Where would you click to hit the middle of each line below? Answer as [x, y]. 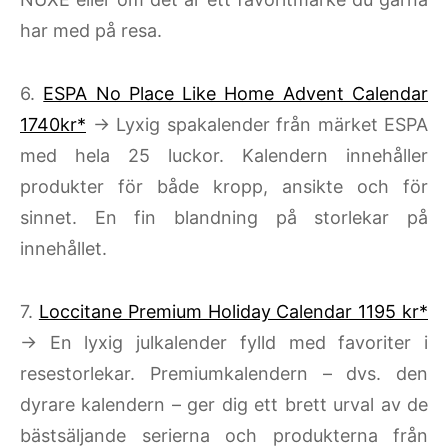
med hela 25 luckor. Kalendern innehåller [224, 156]
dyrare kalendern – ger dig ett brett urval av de [224, 405]
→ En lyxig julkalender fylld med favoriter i [224, 343]
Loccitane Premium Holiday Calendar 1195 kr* [233, 312]
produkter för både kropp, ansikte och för [224, 187]
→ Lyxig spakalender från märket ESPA [257, 125]
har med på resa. [91, 31]
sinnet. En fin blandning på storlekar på [224, 218]
